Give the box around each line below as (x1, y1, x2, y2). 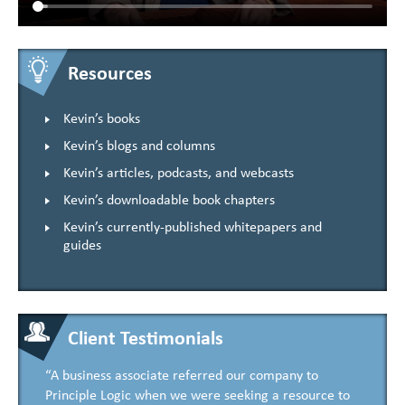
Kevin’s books (63, 111, 140, 127)
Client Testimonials (68, 328, 223, 350)
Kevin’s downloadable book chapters (63, 193, 275, 208)
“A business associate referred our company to (45, 368, 318, 383)
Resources (68, 63, 152, 85)
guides (63, 238, 101, 253)
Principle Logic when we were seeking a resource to (45, 388, 350, 403)
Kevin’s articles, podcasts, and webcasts (63, 165, 294, 181)
